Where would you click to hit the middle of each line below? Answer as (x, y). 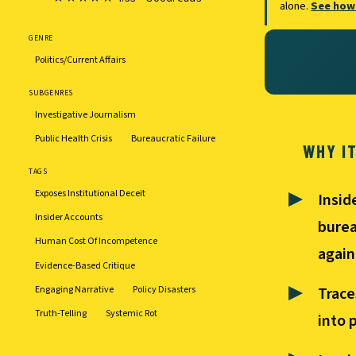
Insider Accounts (69, 218)
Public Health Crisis (74, 138)
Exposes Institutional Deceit (90, 194)
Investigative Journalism (85, 114)
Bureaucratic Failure (173, 138)
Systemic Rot (132, 314)
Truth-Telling (61, 314)
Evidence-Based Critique (85, 265)
